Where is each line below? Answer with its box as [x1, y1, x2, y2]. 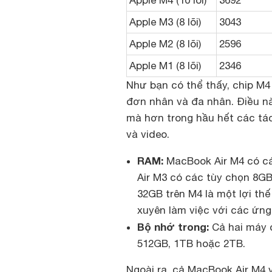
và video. [126, 128, 169, 141]
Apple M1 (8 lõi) [129, 59, 201, 72]
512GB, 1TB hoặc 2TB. [137, 237, 245, 250]
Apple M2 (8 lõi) [129, 38, 201, 50]
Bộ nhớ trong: [137, 220, 209, 234]
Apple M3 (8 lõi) [129, 16, 201, 29]
